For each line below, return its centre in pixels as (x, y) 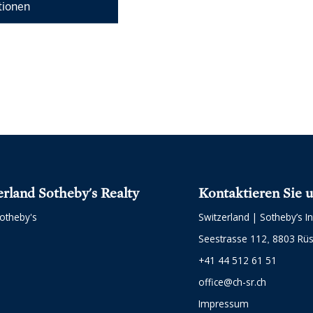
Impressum (224, 303)
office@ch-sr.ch (232, 282)
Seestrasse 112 (233, 238)
